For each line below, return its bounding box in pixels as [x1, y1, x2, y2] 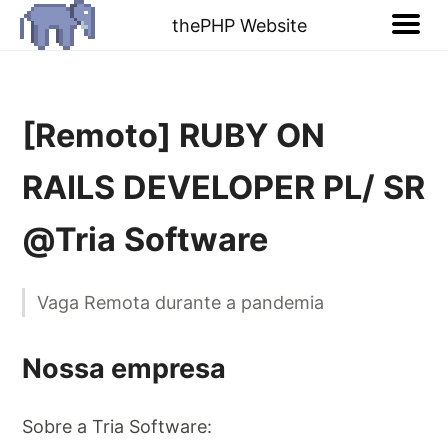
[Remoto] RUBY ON [22, 116, 326, 156]
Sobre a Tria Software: [22, 416, 213, 438]
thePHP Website [172, 14, 307, 36]
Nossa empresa [22, 351, 227, 385]
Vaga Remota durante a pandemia [37, 292, 325, 314]
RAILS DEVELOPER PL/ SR [22, 168, 426, 208]
